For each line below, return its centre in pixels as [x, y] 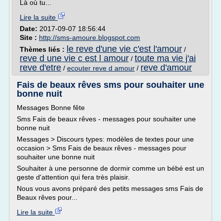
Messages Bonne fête [51, 108]
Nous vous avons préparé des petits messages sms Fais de [110, 188]
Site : [29, 37]
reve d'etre [40, 68]
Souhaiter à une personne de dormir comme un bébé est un [110, 168]
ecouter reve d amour [101, 68]
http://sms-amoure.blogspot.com [90, 37]
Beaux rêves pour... [47, 197]
